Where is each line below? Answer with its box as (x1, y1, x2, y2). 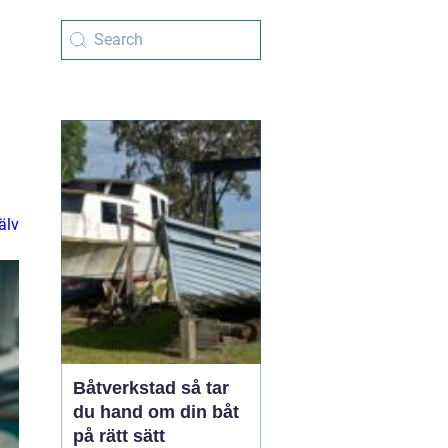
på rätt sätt (73, 426, 165, 446)
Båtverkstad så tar (73, 378, 181, 398)
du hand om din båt (73, 402, 239, 422)
